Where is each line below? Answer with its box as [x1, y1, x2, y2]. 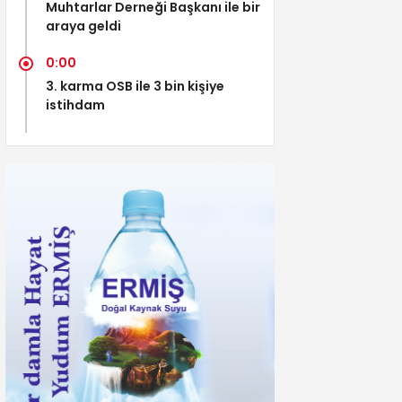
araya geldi [46, 16, 121, 35]
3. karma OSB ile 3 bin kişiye [46, 76, 224, 95]
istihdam [46, 95, 105, 114]
